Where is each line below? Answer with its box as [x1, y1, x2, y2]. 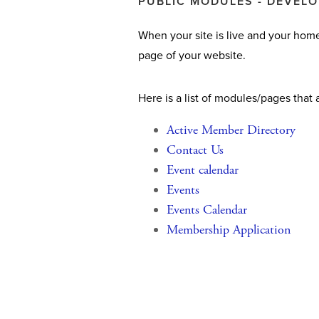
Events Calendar [167, 202, 247, 218]
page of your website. [138, 47, 246, 63]
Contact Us [167, 142, 224, 158]
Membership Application [167, 221, 291, 238]
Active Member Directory [167, 122, 296, 138]
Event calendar [167, 162, 239, 178]
